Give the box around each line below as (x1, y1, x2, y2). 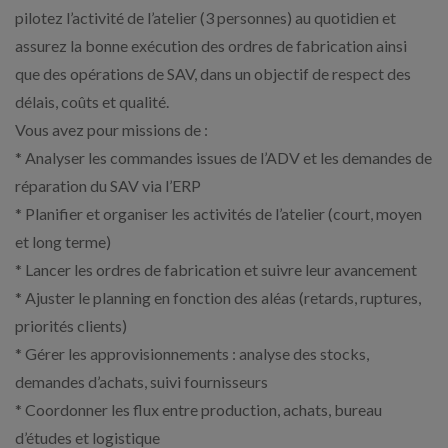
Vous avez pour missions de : (15, 119, 208, 139)
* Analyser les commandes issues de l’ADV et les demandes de (15, 147, 432, 167)
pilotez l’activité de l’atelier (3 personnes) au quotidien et (15, 7, 396, 27)
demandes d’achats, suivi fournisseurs (15, 371, 268, 391)
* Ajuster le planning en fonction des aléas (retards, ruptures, (15, 287, 421, 307)
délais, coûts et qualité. (15, 91, 169, 111)
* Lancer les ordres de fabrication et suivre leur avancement (15, 259, 417, 279)
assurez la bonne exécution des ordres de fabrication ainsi (15, 35, 407, 55)
